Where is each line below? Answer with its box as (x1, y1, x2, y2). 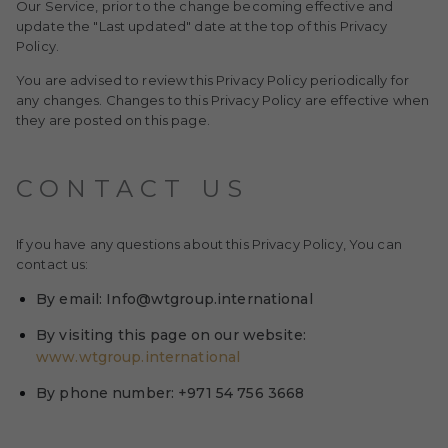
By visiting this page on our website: (36, 326, 306, 344)
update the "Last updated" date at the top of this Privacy (16, 18, 388, 34)
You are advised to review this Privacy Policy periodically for (16, 72, 410, 88)
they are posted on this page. (16, 112, 210, 128)
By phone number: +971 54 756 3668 (36, 384, 305, 402)
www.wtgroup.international (36, 348, 241, 366)
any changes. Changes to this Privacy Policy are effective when (16, 92, 430, 108)
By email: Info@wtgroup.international (36, 290, 313, 308)
